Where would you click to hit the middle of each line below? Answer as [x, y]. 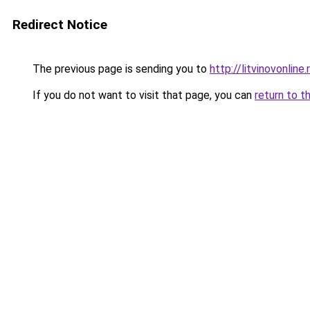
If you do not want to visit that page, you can [142, 95]
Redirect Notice [60, 25]
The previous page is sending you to [120, 69]
